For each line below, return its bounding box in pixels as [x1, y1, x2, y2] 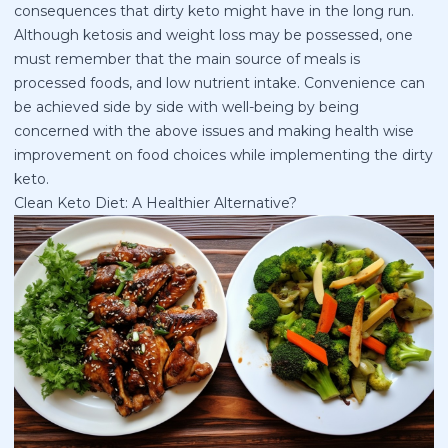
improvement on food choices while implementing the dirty [14, 145, 433, 164]
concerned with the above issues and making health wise [14, 121, 414, 140]
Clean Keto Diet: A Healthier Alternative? [14, 193, 297, 212]
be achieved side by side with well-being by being [14, 97, 359, 116]
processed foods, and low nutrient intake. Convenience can [14, 73, 425, 92]
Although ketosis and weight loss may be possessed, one [14, 25, 413, 44]
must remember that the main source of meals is [14, 49, 360, 68]
